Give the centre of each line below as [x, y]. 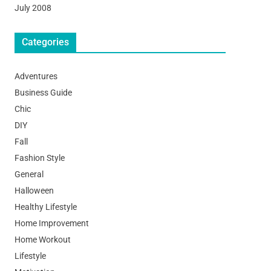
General [29, 174]
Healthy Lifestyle [45, 207]
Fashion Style [39, 158]
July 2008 [33, 8]
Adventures [36, 76]
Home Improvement [51, 223]
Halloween [34, 190]
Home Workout [42, 239]
